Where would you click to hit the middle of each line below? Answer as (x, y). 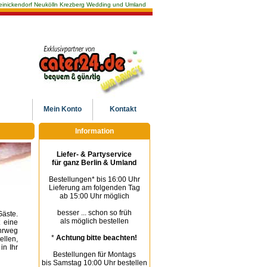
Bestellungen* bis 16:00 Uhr (94, 179)
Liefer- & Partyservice (94, 154)
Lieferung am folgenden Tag (94, 188)
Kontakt (123, 109)
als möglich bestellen (94, 221)
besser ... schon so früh (94, 213)
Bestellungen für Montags (94, 254)
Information (94, 131)
